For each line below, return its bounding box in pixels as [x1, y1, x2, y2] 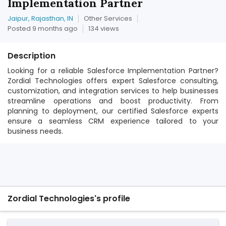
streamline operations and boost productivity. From [8, 96, 218, 106]
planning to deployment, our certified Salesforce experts [8, 106, 218, 116]
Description [8, 50, 55, 62]
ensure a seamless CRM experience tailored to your [8, 116, 218, 126]
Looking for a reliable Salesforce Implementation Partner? [8, 66, 218, 76]
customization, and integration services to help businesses [8, 86, 218, 96]
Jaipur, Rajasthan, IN [8, 14, 73, 23]
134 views [88, 24, 119, 33]
